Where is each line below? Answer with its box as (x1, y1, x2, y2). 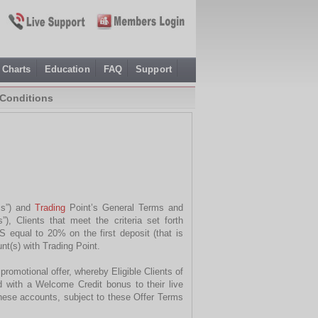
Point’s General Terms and (65, 202, 184, 213)
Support (136, 64, 172, 75)
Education (44, 64, 90, 75)
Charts (1, 64, 31, 75)
